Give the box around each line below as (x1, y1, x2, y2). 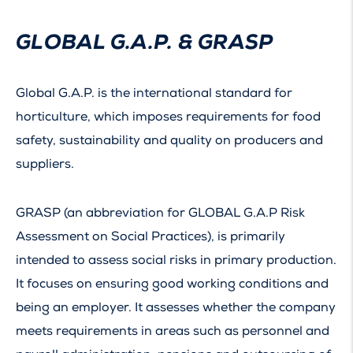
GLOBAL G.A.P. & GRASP (16, 28, 273, 56)
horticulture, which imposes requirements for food (16, 109, 321, 125)
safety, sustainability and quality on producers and (16, 132, 323, 149)
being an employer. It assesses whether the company (16, 299, 336, 316)
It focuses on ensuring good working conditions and (16, 276, 329, 292)
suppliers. (16, 156, 74, 173)
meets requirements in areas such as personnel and (16, 323, 329, 340)
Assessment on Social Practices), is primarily (16, 229, 285, 245)
